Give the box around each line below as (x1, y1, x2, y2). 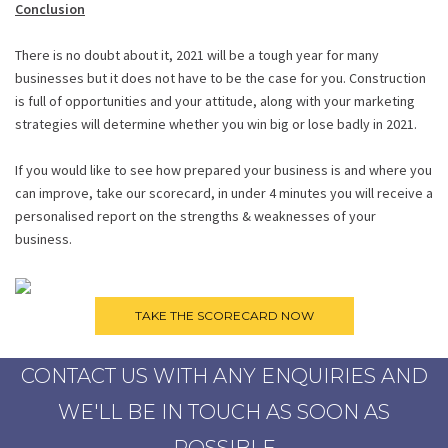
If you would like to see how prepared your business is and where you (15, 160, 432, 179)
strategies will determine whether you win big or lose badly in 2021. (15, 114, 417, 133)
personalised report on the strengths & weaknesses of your (15, 206, 376, 225)
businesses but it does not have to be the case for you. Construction (15, 68, 426, 87)
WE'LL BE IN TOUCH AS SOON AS (58, 399, 390, 424)
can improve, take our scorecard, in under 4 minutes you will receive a (15, 183, 433, 202)
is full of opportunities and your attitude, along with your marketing (15, 91, 415, 110)
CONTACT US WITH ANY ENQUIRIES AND (20, 363, 428, 388)
